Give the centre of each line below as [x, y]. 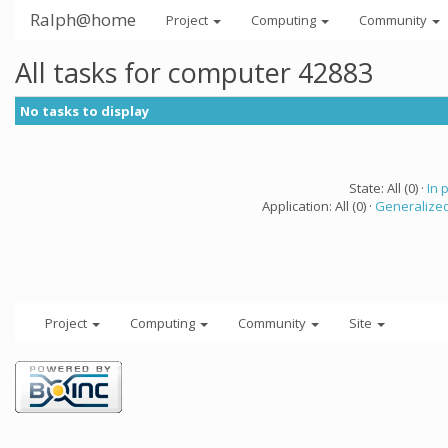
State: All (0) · [387, 188]
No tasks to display [84, 111]
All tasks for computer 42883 [194, 72]
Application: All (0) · [318, 206]
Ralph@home [83, 19]
